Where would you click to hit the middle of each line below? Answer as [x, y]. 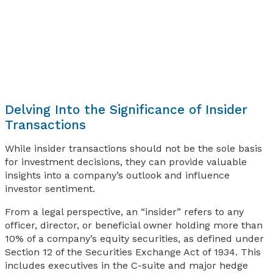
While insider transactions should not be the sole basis [133, 148]
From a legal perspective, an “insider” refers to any [124, 212]
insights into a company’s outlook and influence [117, 175]
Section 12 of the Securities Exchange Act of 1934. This [133, 252]
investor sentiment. [50, 189]
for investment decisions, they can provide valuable [126, 162]
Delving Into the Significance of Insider [126, 109]
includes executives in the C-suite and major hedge [126, 265]
